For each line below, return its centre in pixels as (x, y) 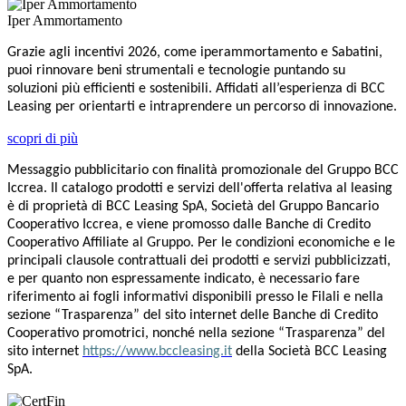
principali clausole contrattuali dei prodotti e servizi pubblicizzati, (199, 261)
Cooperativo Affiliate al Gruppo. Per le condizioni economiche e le (201, 242)
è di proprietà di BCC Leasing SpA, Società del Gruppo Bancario (193, 206)
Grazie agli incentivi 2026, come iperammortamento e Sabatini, (195, 52)
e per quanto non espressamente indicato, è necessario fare (184, 279)
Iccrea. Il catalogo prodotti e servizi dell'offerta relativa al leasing (200, 188)
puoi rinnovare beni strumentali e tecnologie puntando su (176, 70)
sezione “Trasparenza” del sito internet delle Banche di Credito (193, 315)
